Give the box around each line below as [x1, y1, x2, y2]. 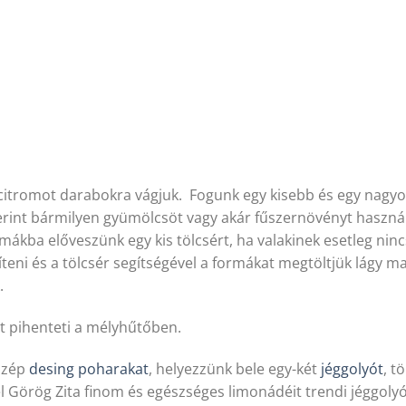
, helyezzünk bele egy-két [148, 358, 321, 379]
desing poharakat [28, 358, 149, 379]
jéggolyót [320, 358, 383, 379]
